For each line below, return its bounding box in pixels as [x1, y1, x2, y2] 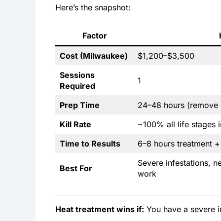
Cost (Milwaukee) [60, 50, 128, 61]
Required [60, 80, 95, 91]
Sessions [60, 70, 95, 80]
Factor [82, 30, 107, 40]
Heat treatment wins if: [55, 204, 144, 214]
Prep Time [60, 100, 100, 110]
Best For [60, 163, 92, 173]
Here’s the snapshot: [55, 2, 131, 13]
